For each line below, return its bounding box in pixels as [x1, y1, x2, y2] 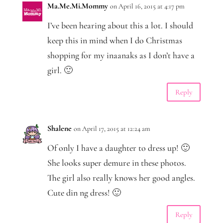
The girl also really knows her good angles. [47, 172, 195, 184]
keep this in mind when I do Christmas [47, 35, 182, 46]
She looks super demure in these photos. [47, 157, 186, 169]
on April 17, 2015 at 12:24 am [73, 124, 150, 133]
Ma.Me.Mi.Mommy [47, 1, 108, 11]
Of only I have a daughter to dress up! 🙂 [47, 142, 190, 154]
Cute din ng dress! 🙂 [47, 187, 121, 199]
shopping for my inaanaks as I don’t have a [47, 50, 195, 61]
